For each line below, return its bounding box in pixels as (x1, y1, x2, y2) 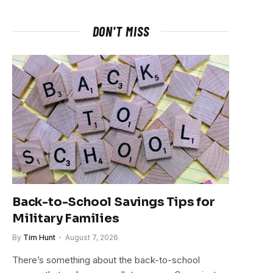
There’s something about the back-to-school (12, 253, 200, 266)
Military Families (12, 210, 119, 226)
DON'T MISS (92, 23, 149, 39)
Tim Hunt (23, 232, 55, 242)
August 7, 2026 (65, 232, 118, 242)
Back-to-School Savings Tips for (12, 194, 215, 210)
